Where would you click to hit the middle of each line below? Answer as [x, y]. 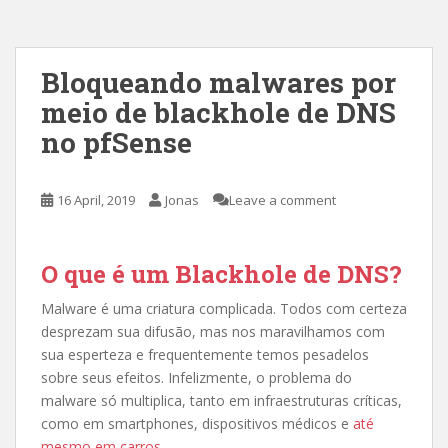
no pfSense [116, 142]
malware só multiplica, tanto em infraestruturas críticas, [221, 400]
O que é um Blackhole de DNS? [221, 274]
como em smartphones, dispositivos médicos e [197, 423]
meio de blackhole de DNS [218, 112]
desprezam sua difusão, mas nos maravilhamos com [213, 331]
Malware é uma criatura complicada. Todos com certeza [224, 308]
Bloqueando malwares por [218, 82]
